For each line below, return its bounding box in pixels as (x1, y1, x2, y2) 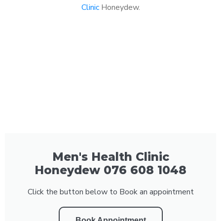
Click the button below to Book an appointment (27, 186, 194, 197)
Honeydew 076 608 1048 (35, 163, 186, 177)
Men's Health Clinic (52, 149, 169, 164)
